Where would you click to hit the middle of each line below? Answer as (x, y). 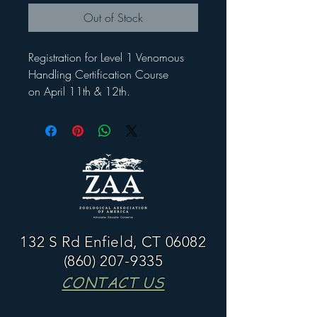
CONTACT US (113, 282)
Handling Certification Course (98, 74)
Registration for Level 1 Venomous (106, 57)
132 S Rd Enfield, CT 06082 (113, 242)
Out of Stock (113, 18)
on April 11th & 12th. (79, 91)
